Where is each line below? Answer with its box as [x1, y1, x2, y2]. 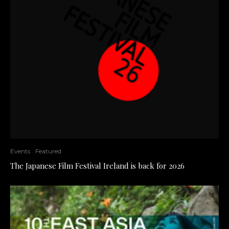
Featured [35, 147, 61, 155]
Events [10, 147, 30, 155]
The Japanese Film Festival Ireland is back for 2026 [10, 160, 185, 171]
